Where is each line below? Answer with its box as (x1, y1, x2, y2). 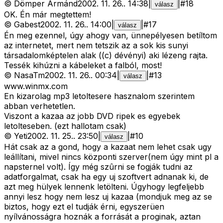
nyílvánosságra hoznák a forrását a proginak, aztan (4, 212, 201, 222)
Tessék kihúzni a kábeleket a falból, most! (4, 60, 162, 71)
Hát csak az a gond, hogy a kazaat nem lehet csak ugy (4, 142, 212, 152)
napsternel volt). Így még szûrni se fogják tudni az (4, 162, 193, 172)
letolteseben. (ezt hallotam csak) (4, 121, 126, 131)
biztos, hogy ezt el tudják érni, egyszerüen (4, 202, 164, 212)
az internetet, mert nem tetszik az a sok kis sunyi (4, 40, 188, 51)
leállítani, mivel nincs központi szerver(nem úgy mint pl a (4, 152, 219, 162)
